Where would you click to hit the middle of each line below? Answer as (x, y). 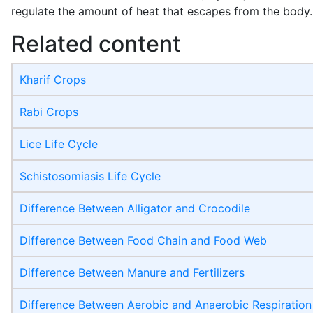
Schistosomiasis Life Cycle (90, 176)
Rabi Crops (49, 112)
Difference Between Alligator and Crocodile (135, 209)
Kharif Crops (53, 80)
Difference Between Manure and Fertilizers (132, 273)
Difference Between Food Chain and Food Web (143, 241)
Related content (96, 44)
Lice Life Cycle (59, 144)
